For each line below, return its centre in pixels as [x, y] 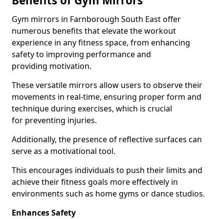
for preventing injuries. [54, 120]
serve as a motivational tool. [64, 151]
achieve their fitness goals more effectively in [95, 182]
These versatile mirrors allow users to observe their [107, 85]
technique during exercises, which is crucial [92, 109]
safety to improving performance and [81, 54]
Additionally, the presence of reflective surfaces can [107, 139]
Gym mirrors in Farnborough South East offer [96, 19]
